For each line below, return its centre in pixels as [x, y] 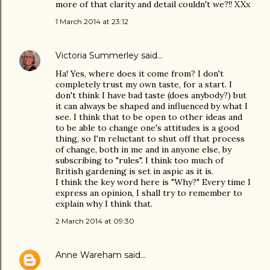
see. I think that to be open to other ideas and [149, 117]
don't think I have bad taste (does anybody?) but [151, 95]
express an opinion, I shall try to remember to [149, 193]
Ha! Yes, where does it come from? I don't [140, 74]
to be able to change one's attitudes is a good [147, 128]
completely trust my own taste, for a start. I [144, 84]
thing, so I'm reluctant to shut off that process [150, 139]
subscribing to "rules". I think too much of [140, 160]
